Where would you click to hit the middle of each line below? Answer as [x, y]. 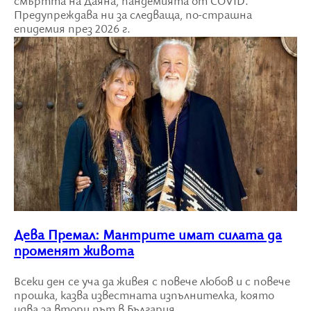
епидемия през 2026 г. [72, 30]
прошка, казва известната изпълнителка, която [144, 296]
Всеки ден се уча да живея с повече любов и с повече [152, 282]
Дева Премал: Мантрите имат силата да [148, 235]
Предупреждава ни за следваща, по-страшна [133, 16]
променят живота [74, 251]
